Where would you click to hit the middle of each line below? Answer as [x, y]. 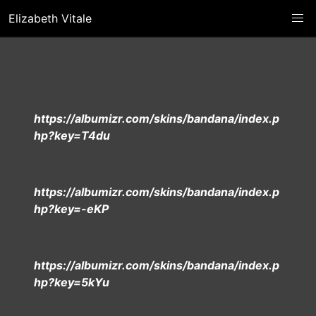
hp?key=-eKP [71, 209]
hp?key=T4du [72, 135]
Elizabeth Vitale [50, 18]
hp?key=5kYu [72, 282]
